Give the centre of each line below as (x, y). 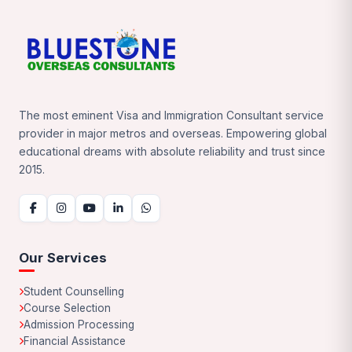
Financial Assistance (75, 341)
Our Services (63, 257)
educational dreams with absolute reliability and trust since (172, 151)
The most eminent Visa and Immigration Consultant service (171, 115)
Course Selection (67, 308)
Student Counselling (74, 291)
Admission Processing (79, 324)
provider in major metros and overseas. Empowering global (173, 133)
